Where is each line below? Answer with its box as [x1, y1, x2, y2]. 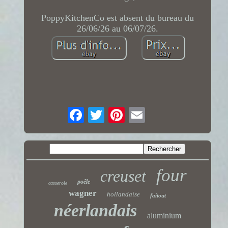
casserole [48, 180, 67, 186]
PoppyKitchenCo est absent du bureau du [41, 13, 194, 23]
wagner [69, 188, 97, 198]
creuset [100, 166, 146, 185]
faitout [150, 192, 166, 198]
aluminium [147, 211, 181, 220]
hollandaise [107, 190, 140, 198]
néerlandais [53, 201, 137, 220]
